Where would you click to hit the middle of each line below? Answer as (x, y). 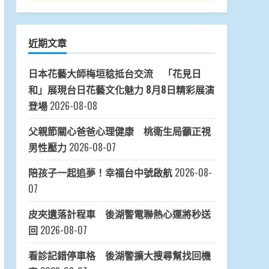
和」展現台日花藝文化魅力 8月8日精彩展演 (121, 90)
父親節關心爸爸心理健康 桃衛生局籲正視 (119, 131)
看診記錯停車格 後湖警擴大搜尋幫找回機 (119, 255)
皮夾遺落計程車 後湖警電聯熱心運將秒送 (119, 214)
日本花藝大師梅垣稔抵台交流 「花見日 (114, 74)
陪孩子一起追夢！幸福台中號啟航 (100, 173)
